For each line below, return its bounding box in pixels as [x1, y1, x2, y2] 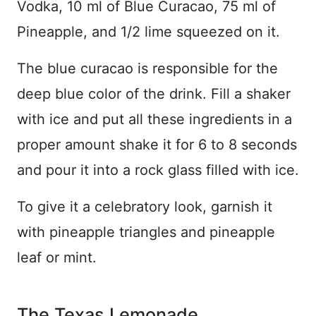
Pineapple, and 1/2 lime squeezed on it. [17, 23, 280, 40]
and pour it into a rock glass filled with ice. [17, 161, 299, 178]
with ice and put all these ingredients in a [17, 110, 292, 128]
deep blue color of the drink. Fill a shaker [17, 85, 291, 102]
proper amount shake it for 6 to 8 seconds [17, 135, 297, 153]
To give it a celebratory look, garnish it [17, 197, 272, 215]
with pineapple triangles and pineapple [17, 223, 275, 241]
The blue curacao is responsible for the [17, 59, 278, 77]
